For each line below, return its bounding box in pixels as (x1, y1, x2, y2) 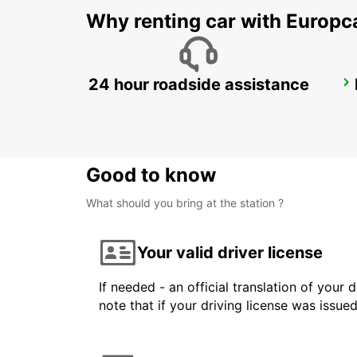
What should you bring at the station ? (86, 196, 284, 210)
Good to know (86, 163, 216, 187)
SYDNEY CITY (105, 79, 194, 96)
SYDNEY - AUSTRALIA (105, 97, 222, 112)
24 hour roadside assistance (88, 75, 309, 95)
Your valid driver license (137, 242, 323, 262)
